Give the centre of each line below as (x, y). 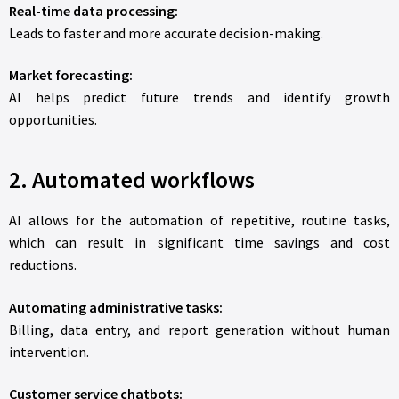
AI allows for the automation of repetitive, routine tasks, (199, 220)
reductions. (43, 264)
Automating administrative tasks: (116, 307)
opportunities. (53, 120)
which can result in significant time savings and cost (199, 242)
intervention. (49, 351)
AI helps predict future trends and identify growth (199, 98)
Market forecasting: (71, 75)
